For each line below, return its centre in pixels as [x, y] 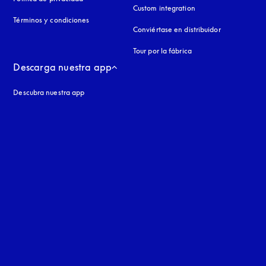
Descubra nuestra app [49, 92]
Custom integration [164, 8]
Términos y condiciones [51, 20]
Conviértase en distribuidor [177, 29]
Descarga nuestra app [63, 67]
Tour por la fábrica [162, 50]
